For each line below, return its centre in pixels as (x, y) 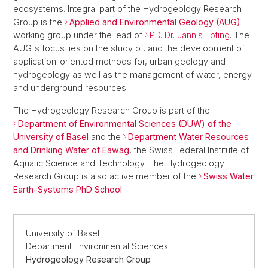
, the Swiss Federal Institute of (189, 150)
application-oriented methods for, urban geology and (119, 62)
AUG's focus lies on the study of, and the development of (129, 48)
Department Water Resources (188, 137)
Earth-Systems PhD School (68, 190)
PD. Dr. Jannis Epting (190, 35)
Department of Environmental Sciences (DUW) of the (125, 124)
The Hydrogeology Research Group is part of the (112, 111)
